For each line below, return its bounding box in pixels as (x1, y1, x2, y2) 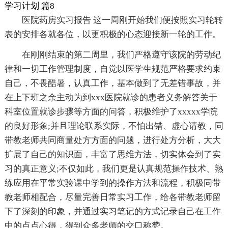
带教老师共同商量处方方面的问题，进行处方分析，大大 (4, 135, 221, 146)
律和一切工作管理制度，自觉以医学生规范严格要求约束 (4, 64, 221, 74)
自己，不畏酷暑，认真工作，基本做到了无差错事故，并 (4, 78, 221, 89)
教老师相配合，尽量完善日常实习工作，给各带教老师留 (4, 192, 221, 203)
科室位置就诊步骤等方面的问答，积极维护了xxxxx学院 (4, 107, 218, 117)
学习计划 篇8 (4, 1, 54, 11)
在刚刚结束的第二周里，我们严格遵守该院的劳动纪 (21, 50, 221, 60)
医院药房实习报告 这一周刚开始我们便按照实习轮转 (21, 15, 223, 25)
